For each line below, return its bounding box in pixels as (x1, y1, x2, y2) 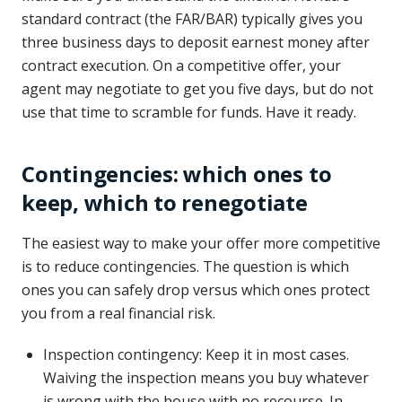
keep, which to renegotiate (22, 188, 308, 217)
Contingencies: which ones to (22, 159, 332, 188)
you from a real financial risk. (22, 303, 215, 323)
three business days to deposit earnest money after (22, 32, 370, 52)
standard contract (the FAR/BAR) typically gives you (22, 9, 363, 29)
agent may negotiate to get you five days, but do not (22, 79, 373, 99)
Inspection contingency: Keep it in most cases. (43, 345, 349, 364)
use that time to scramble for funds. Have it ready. (22, 102, 356, 122)
